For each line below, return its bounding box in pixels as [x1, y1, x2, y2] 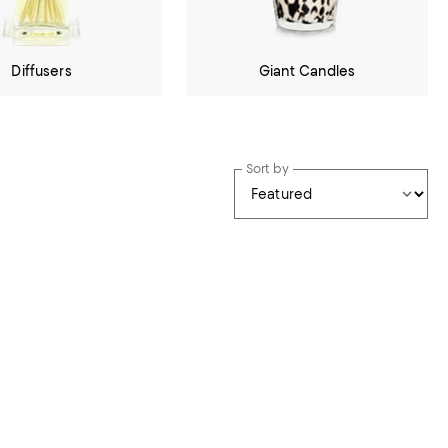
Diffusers [11, 62, 72, 79]
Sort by [246, 160, 289, 176]
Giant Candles [258, 62, 356, 79]
